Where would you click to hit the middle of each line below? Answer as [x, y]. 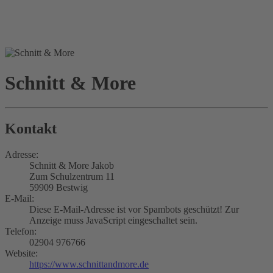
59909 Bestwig [58, 187]
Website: [21, 253]
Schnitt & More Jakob [72, 165]
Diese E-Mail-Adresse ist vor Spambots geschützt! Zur [134, 209]
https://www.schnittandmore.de [89, 264]
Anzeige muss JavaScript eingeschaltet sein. [113, 220]
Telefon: [21, 231]
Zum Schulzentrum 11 [72, 176]
